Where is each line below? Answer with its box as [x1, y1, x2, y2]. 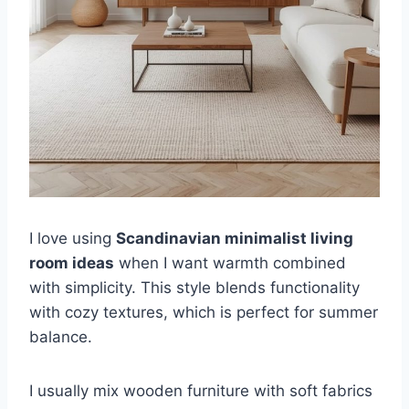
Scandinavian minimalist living [116, 228, 353, 247]
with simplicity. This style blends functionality [29, 278, 360, 297]
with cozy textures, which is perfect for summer [29, 302, 378, 321]
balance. [29, 327, 92, 346]
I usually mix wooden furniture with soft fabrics [29, 381, 372, 400]
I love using [29, 228, 116, 247]
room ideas [29, 253, 114, 272]
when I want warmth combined [114, 253, 346, 272]
